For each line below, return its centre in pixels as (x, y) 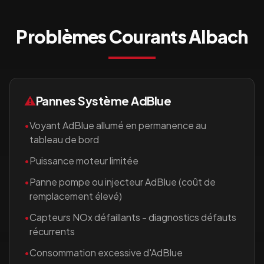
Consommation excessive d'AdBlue (106, 253)
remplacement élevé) (76, 196)
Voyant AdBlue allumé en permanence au (118, 125)
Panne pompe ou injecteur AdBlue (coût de (123, 182)
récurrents (52, 231)
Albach (218, 37)
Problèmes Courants (103, 37)
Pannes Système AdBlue (103, 100)
